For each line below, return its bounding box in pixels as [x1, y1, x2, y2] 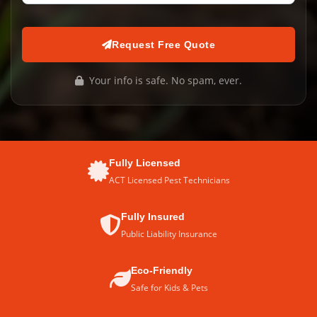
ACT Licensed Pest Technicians [108, 174, 230, 186]
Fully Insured [121, 211, 185, 222]
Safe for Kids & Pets [130, 282, 208, 294]
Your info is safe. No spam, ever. [86, 74, 242, 87]
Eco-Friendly [130, 265, 192, 276]
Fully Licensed [108, 157, 180, 168]
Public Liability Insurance [121, 228, 217, 240]
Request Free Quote [112, 39, 216, 50]
